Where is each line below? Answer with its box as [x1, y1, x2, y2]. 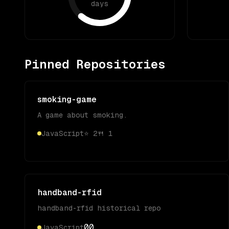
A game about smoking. [37, 111, 127, 119]
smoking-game [37, 95, 97, 104]
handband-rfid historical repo [37, 204, 161, 212]
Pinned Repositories [25, 57, 166, 71]
